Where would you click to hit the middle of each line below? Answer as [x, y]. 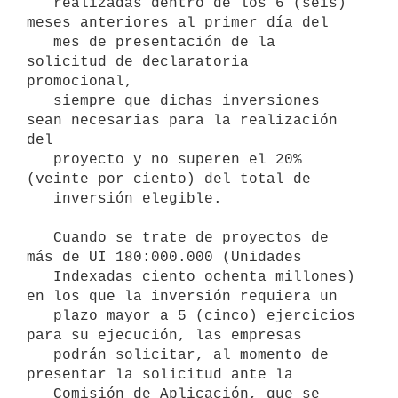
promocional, [80, 81]
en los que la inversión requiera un [182, 296]
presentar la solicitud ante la [160, 374]
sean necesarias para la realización [182, 120]
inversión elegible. [40, 199]
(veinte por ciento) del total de [169, 179]
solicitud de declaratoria [138, 62]
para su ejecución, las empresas [164, 335]
